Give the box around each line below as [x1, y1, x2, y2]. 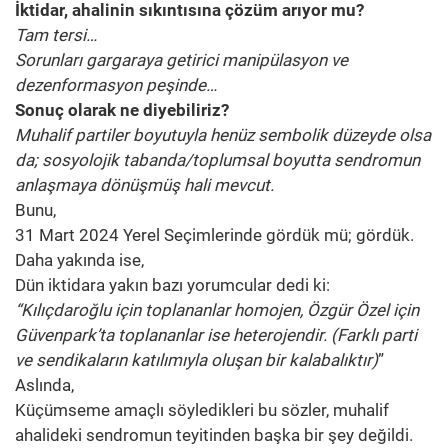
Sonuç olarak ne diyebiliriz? [15, 99, 229, 120]
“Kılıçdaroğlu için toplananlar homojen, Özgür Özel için [15, 299, 419, 320]
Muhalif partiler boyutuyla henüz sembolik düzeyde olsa [15, 124, 431, 145]
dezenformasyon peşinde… [15, 74, 217, 95]
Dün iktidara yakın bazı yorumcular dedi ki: [15, 274, 330, 295]
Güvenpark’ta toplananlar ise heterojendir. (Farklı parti [15, 324, 417, 345]
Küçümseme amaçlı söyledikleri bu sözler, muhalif [15, 399, 389, 420]
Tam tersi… [15, 24, 97, 45]
